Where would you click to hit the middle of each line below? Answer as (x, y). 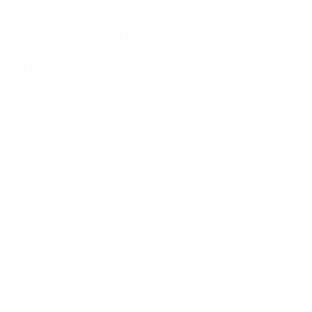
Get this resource (65, 189)
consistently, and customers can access (144, 102)
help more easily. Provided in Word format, (152, 120)
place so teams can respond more (123, 85)
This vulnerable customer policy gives (136, 33)
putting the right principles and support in (150, 68)
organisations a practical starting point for (150, 50)
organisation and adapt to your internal (140, 155)
